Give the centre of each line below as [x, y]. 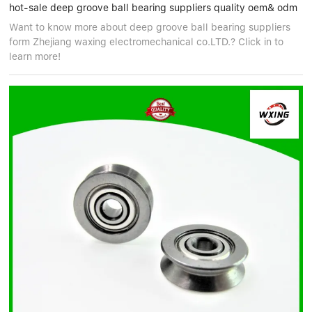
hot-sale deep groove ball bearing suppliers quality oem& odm [154, 7]
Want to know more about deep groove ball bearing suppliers [150, 27]
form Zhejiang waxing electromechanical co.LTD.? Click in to [147, 41]
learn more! [35, 56]
